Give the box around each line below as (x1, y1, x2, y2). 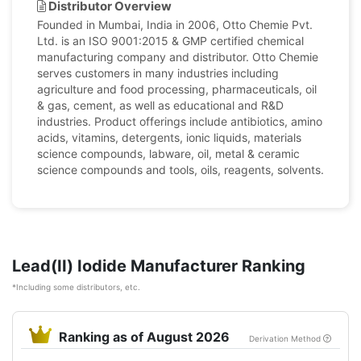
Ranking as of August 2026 (56, 329, 233, 345)
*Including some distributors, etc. (12, 282, 140, 292)
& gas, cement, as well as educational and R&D (37, 98, 284, 112)
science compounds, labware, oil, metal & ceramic (37, 147, 300, 160)
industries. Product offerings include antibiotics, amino (37, 114, 322, 128)
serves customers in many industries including (37, 66, 279, 80)
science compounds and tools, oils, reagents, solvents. (37, 163, 324, 176)
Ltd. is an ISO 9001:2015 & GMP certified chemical (37, 34, 304, 48)
